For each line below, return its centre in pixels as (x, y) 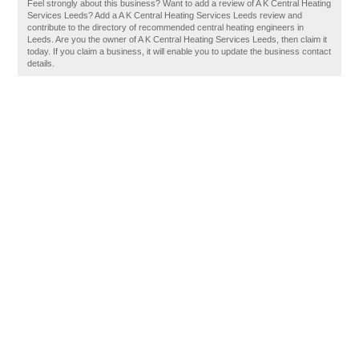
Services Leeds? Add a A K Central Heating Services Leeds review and (165, 15)
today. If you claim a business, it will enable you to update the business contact (179, 51)
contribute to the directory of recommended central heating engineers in (166, 27)
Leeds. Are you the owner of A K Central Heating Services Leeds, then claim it (177, 39)
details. (41, 63)
